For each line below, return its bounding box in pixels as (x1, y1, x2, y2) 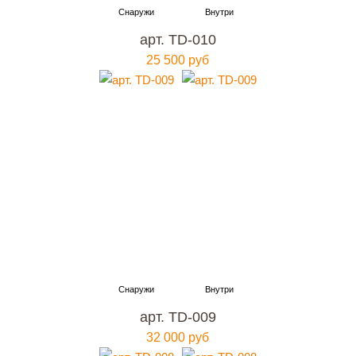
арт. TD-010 (139, 32, 216, 48)
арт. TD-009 (139, 309, 216, 325)
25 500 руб (146, 53, 210, 67)
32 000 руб (146, 331, 210, 344)
